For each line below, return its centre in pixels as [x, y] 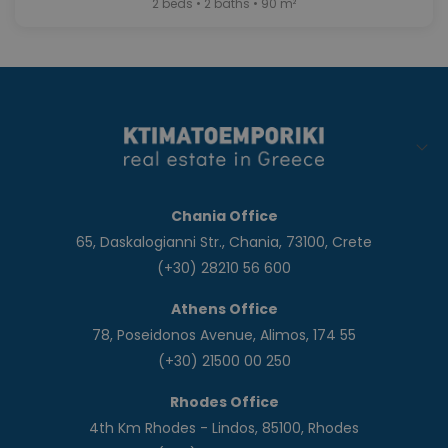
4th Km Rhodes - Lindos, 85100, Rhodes [224, 428]
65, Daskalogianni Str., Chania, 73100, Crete [224, 242]
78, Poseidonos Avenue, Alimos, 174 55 [224, 335]
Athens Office [224, 309]
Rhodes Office [224, 402]
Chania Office [224, 216]
